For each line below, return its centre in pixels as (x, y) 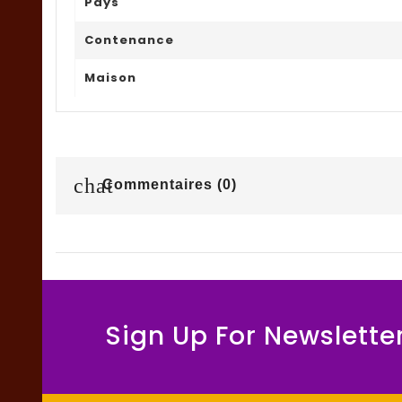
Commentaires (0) (167, 185)
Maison (110, 77)
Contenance (129, 39)
